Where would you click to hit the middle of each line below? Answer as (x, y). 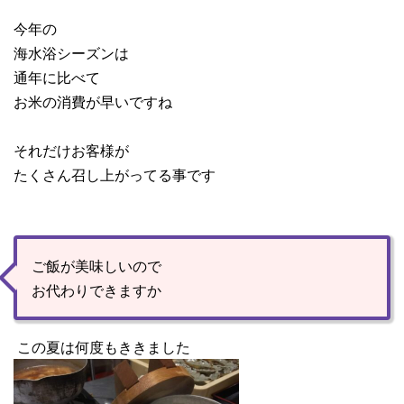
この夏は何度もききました (102, 347)
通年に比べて (57, 78)
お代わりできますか (96, 290)
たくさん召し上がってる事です (115, 175)
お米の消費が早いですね (93, 102)
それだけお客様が (71, 151)
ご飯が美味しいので (96, 266)
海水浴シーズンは (71, 53)
